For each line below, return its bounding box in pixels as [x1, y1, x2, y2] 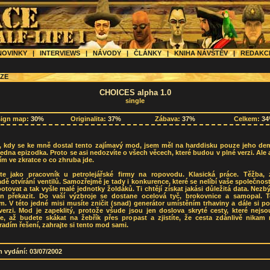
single [125, 97, 145, 104]
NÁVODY [87, 49, 127, 57]
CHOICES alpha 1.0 [99, 88, 171, 97]
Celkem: [233, 115, 262, 123]
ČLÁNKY [128, 49, 167, 57]
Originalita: [71, 115, 108, 123]
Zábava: [155, 115, 182, 123]
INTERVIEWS [34, 49, 86, 57]
